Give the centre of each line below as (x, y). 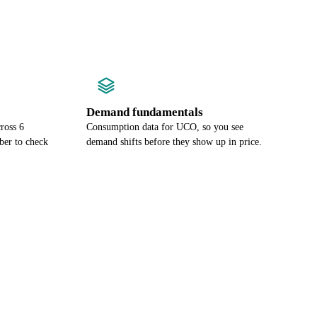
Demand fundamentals (145, 112)
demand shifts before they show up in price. (174, 142)
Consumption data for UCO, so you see (165, 127)
